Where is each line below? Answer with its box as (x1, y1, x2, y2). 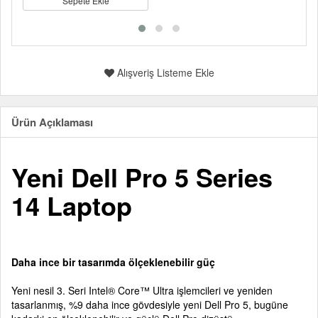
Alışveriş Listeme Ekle (114, 65, 214, 79)
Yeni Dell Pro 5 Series (11, 158, 273, 195)
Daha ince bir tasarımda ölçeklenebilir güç (11, 255, 215, 269)
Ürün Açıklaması (11, 114, 93, 130)
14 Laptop (11, 187, 132, 224)
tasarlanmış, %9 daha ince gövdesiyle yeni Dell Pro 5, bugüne (11, 297, 288, 312)
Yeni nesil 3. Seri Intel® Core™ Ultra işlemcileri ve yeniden (11, 283, 273, 297)
